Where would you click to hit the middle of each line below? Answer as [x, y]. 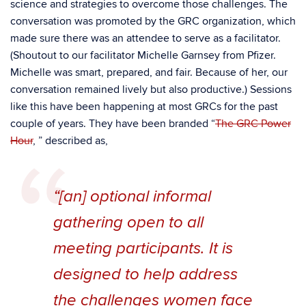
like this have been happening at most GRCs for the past [144, 107]
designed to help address [145, 275]
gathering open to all [128, 223]
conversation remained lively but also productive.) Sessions [151, 89]
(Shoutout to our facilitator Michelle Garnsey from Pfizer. [143, 55]
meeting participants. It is [143, 249]
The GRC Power [253, 124]
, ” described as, [70, 141]
